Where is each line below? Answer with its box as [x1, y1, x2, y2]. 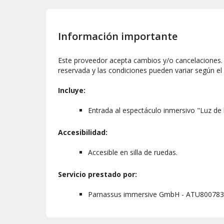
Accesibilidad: [58, 127, 107, 137]
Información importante [58, 29, 177, 43]
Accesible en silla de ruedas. [88, 147, 177, 157]
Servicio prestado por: [58, 169, 137, 179]
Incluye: [58, 85, 85, 95]
